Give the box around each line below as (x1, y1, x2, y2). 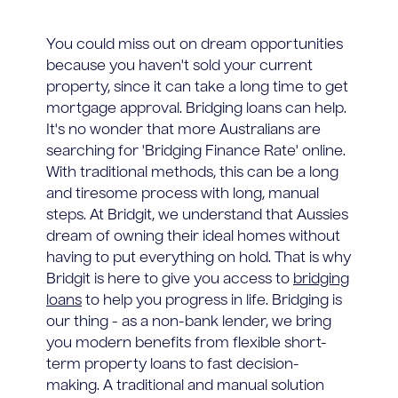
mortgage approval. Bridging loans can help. (46, 101, 346, 116)
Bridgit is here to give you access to (46, 272, 293, 287)
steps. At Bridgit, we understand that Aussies (46, 208, 348, 223)
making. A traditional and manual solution (46, 378, 324, 394)
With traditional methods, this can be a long (46, 165, 338, 180)
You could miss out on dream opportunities (46, 37, 343, 52)
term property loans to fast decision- (46, 357, 299, 372)
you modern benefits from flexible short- (46, 336, 327, 351)
